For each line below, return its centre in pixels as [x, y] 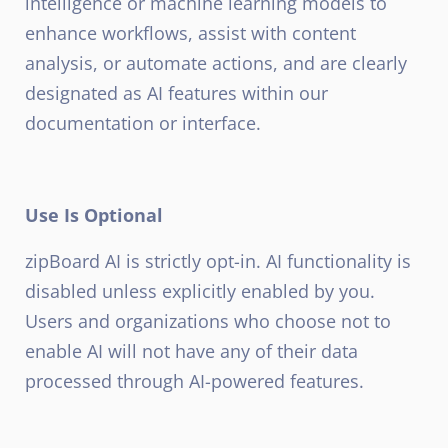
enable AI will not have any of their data [191, 351]
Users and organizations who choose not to [208, 321]
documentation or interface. [143, 123]
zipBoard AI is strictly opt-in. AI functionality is [218, 261]
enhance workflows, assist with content [190, 33]
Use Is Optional [94, 215]
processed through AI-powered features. [194, 381]
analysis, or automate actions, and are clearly [216, 63]
